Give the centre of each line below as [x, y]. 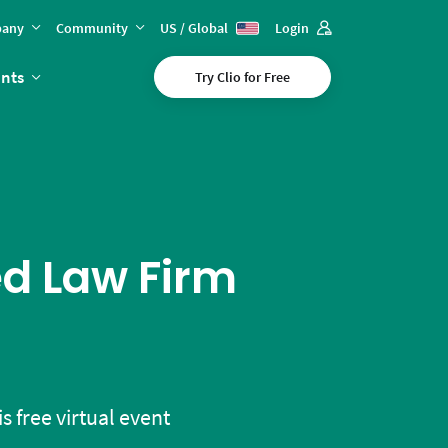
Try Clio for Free [242, 77]
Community [92, 28]
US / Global [195, 28]
